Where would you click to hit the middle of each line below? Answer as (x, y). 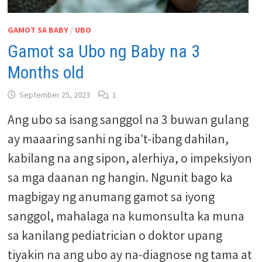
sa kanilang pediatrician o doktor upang (115, 235)
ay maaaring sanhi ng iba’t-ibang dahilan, (118, 139)
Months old (46, 72)
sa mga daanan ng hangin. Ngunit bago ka (120, 177)
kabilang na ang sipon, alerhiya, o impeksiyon (130, 158)
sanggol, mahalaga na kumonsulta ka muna (126, 216)
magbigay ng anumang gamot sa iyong (111, 196)
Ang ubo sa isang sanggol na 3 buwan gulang (128, 119)
